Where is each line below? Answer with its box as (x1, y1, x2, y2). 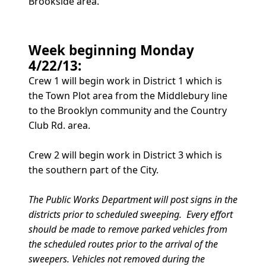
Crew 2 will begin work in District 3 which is (28, 148, 222, 161)
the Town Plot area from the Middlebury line (28, 88, 227, 102)
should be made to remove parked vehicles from (28, 222, 227, 236)
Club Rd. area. (28, 118, 90, 132)
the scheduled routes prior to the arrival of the (28, 237, 218, 251)
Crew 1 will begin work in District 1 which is (28, 74, 222, 87)
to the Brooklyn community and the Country (28, 103, 227, 117)
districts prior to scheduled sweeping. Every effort (28, 207, 233, 221)
